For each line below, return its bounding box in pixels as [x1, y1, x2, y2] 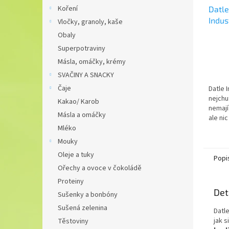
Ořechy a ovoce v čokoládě [58, 163, 142, 173]
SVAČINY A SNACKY [58, 70, 114, 80]
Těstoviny [58, 216, 88, 226]
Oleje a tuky [58, 150, 94, 160]
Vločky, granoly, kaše [58, 17, 123, 27]
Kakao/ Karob [58, 97, 99, 107]
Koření [58, 4, 78, 14]
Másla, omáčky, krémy [58, 57, 126, 67]
